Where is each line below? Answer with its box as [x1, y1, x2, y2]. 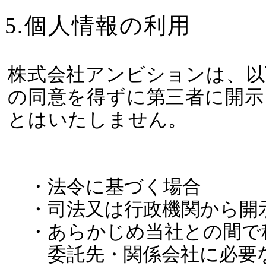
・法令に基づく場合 [28, 175, 201, 197]
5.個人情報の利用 [5, 12, 191, 38]
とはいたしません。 [8, 108, 188, 130]
